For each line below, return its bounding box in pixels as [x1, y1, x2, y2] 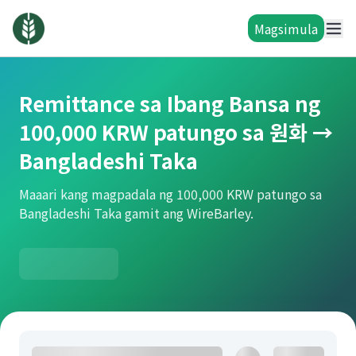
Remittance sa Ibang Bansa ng [19, 88, 321, 118]
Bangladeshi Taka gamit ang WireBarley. [19, 203, 253, 222]
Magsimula [254, 18, 318, 38]
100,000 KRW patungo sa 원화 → [19, 117, 333, 146]
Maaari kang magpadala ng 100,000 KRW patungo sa [19, 184, 322, 203]
